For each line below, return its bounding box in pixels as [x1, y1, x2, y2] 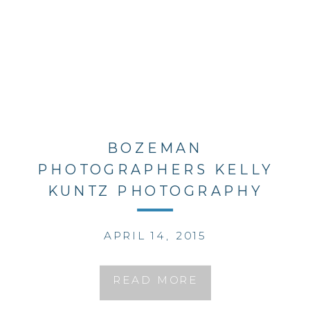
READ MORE [112, 273, 198, 287]
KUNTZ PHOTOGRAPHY [47, 182, 263, 200]
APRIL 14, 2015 [103, 228, 207, 242]
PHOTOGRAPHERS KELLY [37, 161, 273, 179]
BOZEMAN [107, 139, 203, 157]
